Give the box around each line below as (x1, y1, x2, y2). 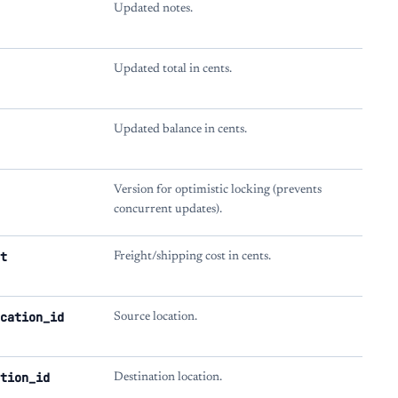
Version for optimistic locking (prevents (114, 184, 322, 196)
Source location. (114, 311, 197, 324)
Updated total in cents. (114, 63, 232, 76)
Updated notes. (114, 3, 193, 15)
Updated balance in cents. (114, 123, 247, 136)
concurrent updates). (114, 203, 222, 216)
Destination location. (114, 371, 222, 385)
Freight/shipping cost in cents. (114, 251, 271, 264)
